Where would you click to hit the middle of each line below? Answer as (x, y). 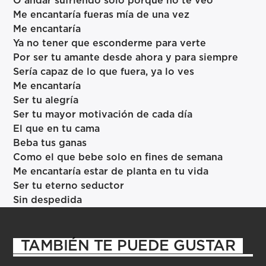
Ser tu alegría (46, 101)
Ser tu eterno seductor (69, 186)
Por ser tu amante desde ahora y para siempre (126, 58)
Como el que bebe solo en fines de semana (118, 158)
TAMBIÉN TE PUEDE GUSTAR (128, 246)
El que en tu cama (57, 129)
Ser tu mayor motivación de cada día (103, 115)
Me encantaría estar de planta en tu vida (111, 172)
